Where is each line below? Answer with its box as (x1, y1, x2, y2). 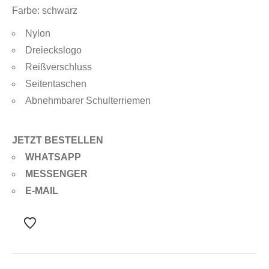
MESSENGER (25, 169, 88, 179)
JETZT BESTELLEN (12, 135, 103, 145)
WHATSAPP (25, 152, 81, 162)
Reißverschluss (25, 62, 92, 72)
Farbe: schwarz (12, 5, 77, 16)
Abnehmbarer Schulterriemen (25, 95, 151, 106)
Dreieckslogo (25, 45, 82, 55)
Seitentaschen (25, 79, 86, 89)
